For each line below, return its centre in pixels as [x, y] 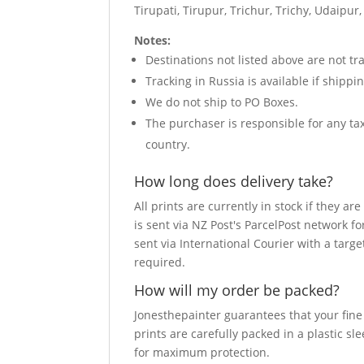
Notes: [153, 40]
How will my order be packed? [237, 290]
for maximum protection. [202, 352]
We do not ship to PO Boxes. [222, 102]
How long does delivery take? [234, 181]
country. [168, 144]
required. [160, 262]
